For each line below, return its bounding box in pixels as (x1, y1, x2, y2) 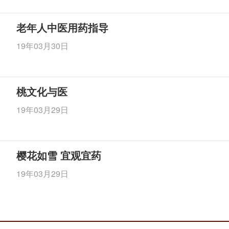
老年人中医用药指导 (16, 20, 109, 35)
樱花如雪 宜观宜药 (16, 148, 102, 163)
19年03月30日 (16, 40, 69, 52)
